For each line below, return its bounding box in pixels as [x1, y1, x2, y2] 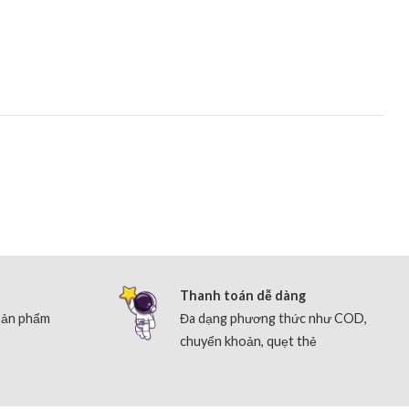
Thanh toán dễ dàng [180, 287, 306, 303]
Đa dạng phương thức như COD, [180, 309, 367, 326]
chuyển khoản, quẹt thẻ [180, 332, 317, 349]
